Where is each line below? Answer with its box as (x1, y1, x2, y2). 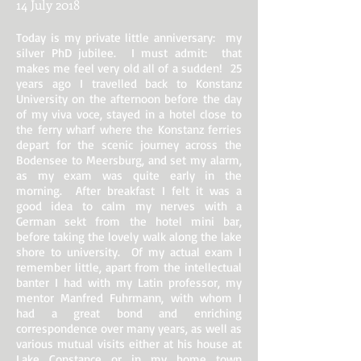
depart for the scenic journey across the (16, 137, 242, 152)
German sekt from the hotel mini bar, (16, 214, 242, 229)
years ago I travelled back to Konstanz (16, 76, 242, 91)
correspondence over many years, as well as (16, 321, 242, 336)
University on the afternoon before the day (16, 91, 242, 106)
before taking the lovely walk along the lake (16, 229, 242, 244)
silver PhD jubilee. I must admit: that (16, 45, 242, 60)
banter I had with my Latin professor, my (16, 275, 242, 290)
